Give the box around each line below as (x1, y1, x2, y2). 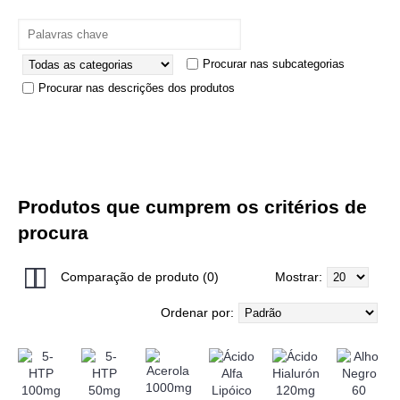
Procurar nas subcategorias (203, 57, 345, 71)
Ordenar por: (161, 305, 234, 321)
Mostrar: (275, 270, 322, 285)
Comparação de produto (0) (61, 270, 219, 285)
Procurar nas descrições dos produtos (38, 81, 235, 95)
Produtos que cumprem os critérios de (18, 196, 367, 218)
